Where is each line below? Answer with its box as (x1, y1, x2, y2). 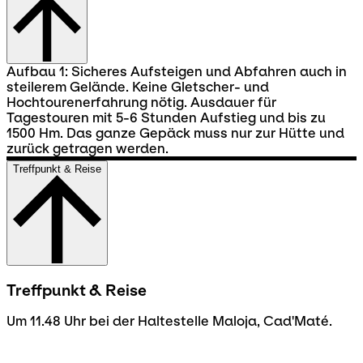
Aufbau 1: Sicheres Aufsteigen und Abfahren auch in (6, 63, 347, 79)
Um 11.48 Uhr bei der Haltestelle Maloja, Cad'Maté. (6, 314, 332, 330)
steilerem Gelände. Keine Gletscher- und (6, 79, 269, 95)
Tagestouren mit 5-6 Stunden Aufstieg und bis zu (6, 109, 326, 126)
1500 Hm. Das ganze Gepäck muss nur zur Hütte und (6, 125, 344, 141)
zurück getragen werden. (6, 140, 169, 156)
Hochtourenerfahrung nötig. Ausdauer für (6, 94, 276, 110)
